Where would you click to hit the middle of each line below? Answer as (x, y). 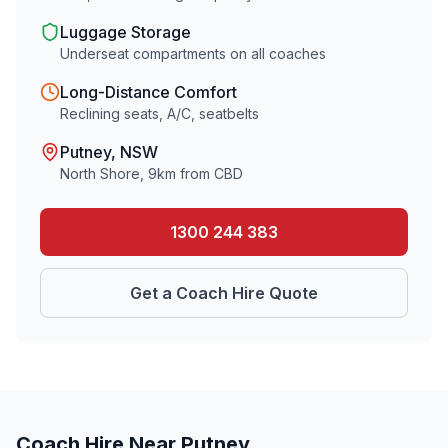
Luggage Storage (125, 32)
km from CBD (200, 173)
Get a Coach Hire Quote (224, 293)
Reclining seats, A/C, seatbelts (159, 113)
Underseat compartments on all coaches (193, 53)
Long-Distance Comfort (148, 92)
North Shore (100, 173)
